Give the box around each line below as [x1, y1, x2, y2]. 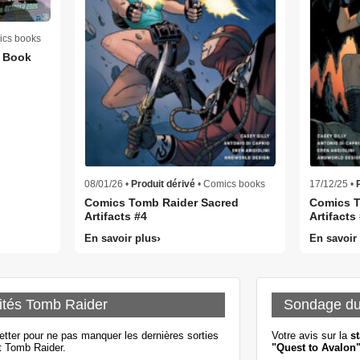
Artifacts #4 [84, 210, 148, 223]
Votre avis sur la [271, 329, 350, 342]
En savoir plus [84, 232, 157, 245]
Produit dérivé [131, 178, 196, 190]
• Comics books [195, 178, 266, 190]
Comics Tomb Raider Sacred [84, 196, 239, 210]
